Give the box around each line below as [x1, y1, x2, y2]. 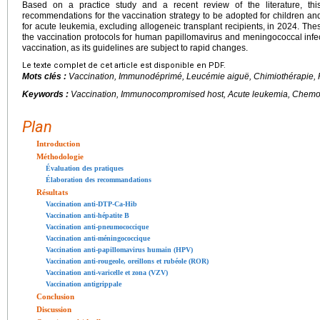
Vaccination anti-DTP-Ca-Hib [46, 200, 137, 209]
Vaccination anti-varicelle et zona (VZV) [46, 269, 168, 277]
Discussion [36, 305, 71, 314]
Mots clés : [22, 71, 69, 82]
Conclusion [36, 292, 74, 301]
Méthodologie [36, 152, 84, 161]
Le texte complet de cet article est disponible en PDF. [22, 61, 226, 71]
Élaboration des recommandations [46, 176, 151, 184]
